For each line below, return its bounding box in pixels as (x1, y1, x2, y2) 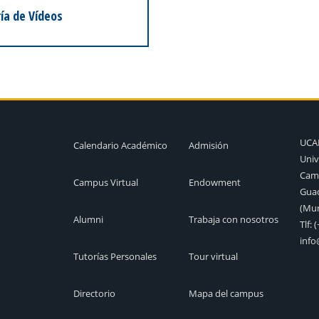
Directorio (73, 287, 115, 300)
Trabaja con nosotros (188, 213, 278, 226)
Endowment (188, 176, 241, 189)
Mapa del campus (188, 287, 263, 300)
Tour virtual (188, 250, 238, 263)
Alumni (73, 213, 103, 226)
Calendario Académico (73, 139, 167, 152)
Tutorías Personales (73, 250, 157, 263)
